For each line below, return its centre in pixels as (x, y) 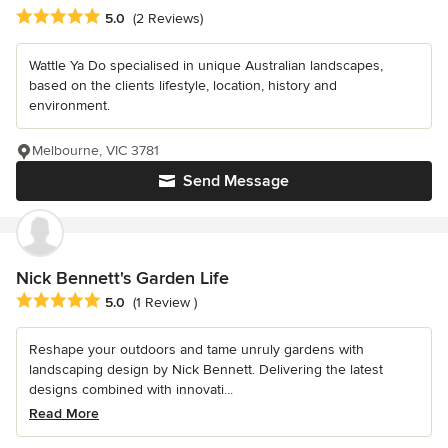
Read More (64, 413)
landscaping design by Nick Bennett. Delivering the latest (206, 369)
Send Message (236, 180)
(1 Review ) (165, 302)
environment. (69, 105)
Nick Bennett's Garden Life (122, 277)
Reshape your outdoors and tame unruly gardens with (196, 349)
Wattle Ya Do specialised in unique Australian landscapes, (206, 65)
